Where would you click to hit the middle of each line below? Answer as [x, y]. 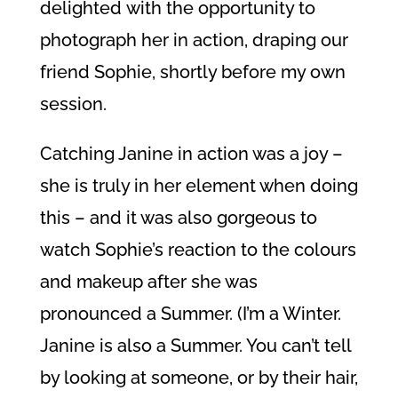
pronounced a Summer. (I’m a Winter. [190, 314]
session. [73, 104]
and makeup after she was [148, 282]
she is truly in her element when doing [199, 186]
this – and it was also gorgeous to [178, 218]
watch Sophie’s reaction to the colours [198, 250]
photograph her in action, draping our [194, 40]
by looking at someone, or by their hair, [199, 378]
